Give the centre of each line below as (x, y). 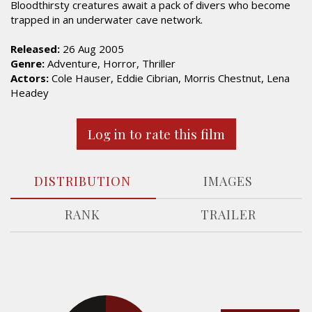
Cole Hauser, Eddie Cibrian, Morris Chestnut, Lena (169, 78)
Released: (35, 49)
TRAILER (228, 214)
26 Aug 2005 (92, 49)
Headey (30, 93)
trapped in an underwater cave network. (107, 19)
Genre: (28, 63)
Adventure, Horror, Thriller (110, 63)
